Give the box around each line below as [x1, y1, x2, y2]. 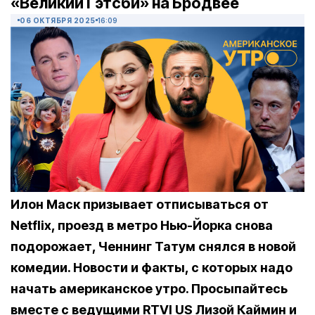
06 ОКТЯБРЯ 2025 [20, 16, 96, 25]
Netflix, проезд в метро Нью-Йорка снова [11, 218, 273, 233]
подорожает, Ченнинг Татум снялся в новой [11, 239, 296, 255]
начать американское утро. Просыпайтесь [11, 281, 288, 297]
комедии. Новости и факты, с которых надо [11, 260, 292, 276]
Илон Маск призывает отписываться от [11, 197, 269, 212]
